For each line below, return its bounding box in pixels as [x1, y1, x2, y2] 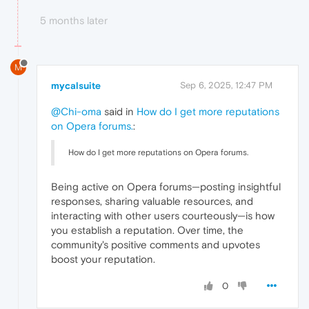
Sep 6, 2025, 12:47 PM [180, 80, 272, 91]
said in [101, 106, 137, 118]
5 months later [40, 14, 108, 26]
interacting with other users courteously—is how [51, 210, 275, 222]
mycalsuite [51, 80, 101, 92]
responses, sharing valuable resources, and [51, 195, 253, 208]
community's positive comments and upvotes [51, 239, 260, 251]
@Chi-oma [51, 106, 101, 118]
